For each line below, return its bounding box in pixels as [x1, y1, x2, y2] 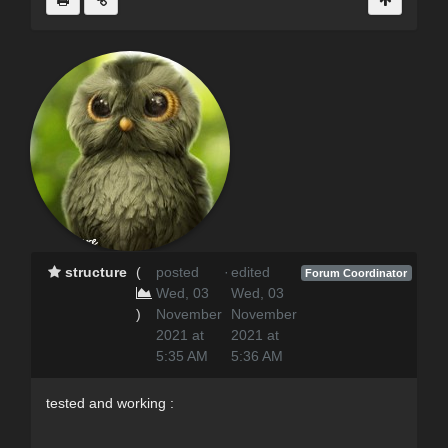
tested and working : [46, 394, 174, 411]
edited [231, 263, 271, 280]
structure [65, 263, 128, 280]
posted [155, 263, 199, 280]
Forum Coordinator [305, 266, 408, 279]
